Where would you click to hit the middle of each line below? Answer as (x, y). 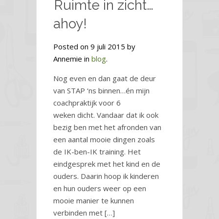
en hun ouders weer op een (100, 188)
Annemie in (72, 59)
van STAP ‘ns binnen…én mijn (101, 91)
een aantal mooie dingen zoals (104, 140)
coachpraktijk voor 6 (87, 103)
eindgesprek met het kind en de (107, 164)
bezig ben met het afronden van (107, 127)
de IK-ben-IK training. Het (97, 152)
